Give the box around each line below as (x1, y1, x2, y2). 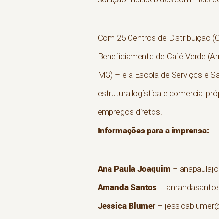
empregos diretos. (97, 107, 162, 118)
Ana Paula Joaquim (97, 163, 171, 175)
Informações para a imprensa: (97, 125, 209, 136)
